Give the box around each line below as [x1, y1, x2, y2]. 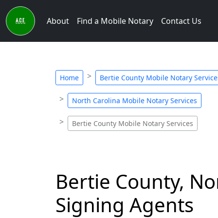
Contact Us [161, 16, 201, 26]
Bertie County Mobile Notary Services [72, 119, 193, 128]
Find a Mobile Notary [77, 16, 153, 26]
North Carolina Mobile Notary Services [72, 96, 197, 105]
